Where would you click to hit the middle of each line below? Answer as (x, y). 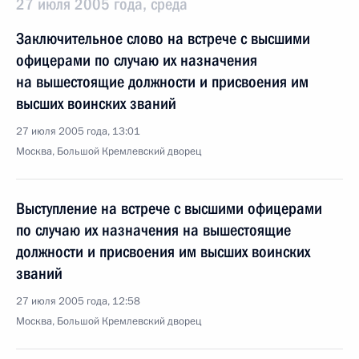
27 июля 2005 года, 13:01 (78, 131)
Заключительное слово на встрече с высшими (163, 38)
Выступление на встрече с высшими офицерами (169, 208)
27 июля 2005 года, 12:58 (78, 301)
